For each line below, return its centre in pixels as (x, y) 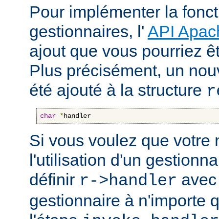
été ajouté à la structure (118, 90)
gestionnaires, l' (88, 31)
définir (54, 179)
